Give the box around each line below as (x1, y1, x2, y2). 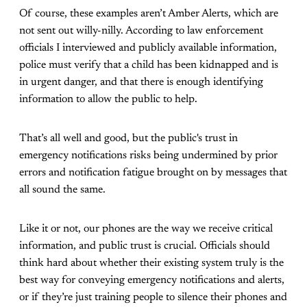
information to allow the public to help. (19, 93, 200, 105)
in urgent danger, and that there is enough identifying (19, 76, 263, 88)
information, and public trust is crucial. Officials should (19, 240, 270, 251)
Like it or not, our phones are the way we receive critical (19, 223, 273, 234)
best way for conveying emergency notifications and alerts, (19, 274, 284, 286)
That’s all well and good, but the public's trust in (19, 132, 238, 144)
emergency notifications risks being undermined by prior (19, 149, 278, 161)
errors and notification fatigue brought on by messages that (19, 167, 287, 178)
